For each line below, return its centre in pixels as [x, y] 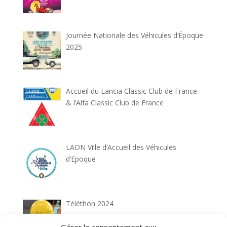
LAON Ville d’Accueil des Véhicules [121, 147]
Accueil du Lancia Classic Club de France [132, 91]
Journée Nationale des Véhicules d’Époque [135, 35]
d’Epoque [81, 159]
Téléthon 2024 [90, 203]
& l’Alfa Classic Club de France [115, 103]
